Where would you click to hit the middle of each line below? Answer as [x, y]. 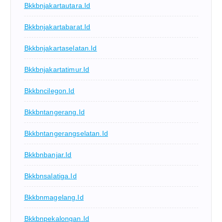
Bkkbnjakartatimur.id [57, 69]
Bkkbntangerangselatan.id [66, 133]
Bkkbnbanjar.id [48, 154]
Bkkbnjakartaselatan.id [60, 48]
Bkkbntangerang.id [54, 112]
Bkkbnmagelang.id [54, 197]
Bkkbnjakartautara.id [57, 5]
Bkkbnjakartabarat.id [57, 27]
